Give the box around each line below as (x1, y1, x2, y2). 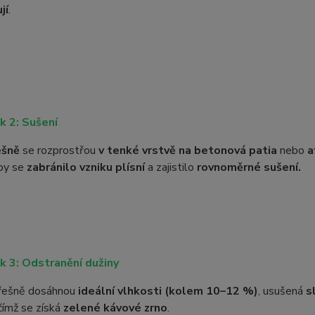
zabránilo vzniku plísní (23, 160, 145, 175)
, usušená (257, 283, 306, 299)
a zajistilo (144, 160, 197, 175)
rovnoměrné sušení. (196, 160, 301, 175)
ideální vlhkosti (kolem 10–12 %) (77, 283, 258, 299)
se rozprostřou (19, 143, 98, 158)
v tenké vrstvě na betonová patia (98, 143, 277, 158)
